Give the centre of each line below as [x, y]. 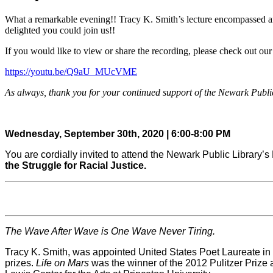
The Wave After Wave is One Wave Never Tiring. [110, 231]
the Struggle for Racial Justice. [77, 165]
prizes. [20, 263]
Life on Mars [62, 263]
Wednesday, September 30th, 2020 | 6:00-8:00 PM [118, 133]
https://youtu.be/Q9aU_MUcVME [71, 71]
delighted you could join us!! [60, 30]
